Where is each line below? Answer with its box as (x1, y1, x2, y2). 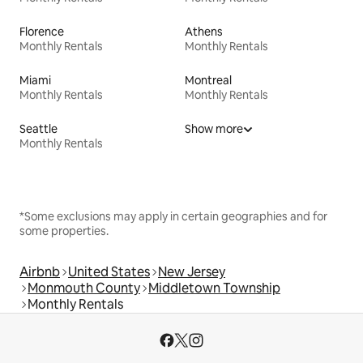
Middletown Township (148, 279, 280, 297)
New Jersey (158, 263, 225, 280)
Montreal (185, 72, 232, 88)
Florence (19, 23, 64, 39)
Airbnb (19, 263, 60, 280)
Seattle (19, 121, 58, 136)
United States (68, 263, 150, 280)
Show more (185, 121, 243, 136)
